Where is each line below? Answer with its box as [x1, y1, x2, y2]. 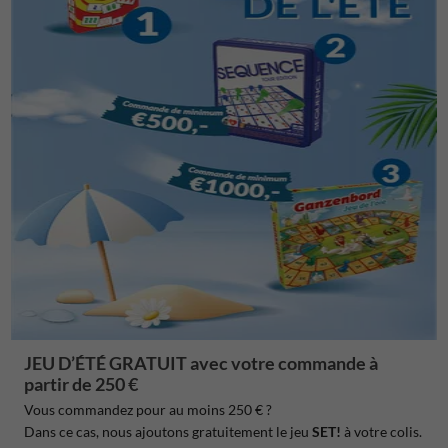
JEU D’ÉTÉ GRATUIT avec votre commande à [23, 351, 378, 374]
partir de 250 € [23, 372, 138, 395]
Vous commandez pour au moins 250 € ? [23, 401, 272, 419]
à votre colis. [340, 423, 422, 441]
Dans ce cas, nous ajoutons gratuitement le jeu [23, 423, 312, 441]
